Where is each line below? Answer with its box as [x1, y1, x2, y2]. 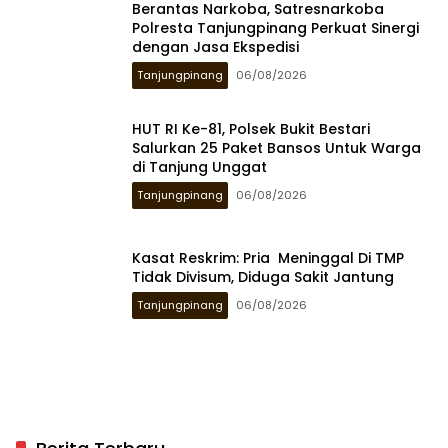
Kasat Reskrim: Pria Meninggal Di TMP [132, 248, 404, 268]
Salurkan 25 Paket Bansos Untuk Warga [132, 137, 421, 158]
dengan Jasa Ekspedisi [132, 36, 299, 57]
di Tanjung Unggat [132, 156, 267, 177]
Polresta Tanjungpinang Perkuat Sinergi [132, 17, 419, 38]
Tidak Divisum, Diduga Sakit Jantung [132, 267, 398, 287]
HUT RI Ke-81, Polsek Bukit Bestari [132, 118, 370, 139]
